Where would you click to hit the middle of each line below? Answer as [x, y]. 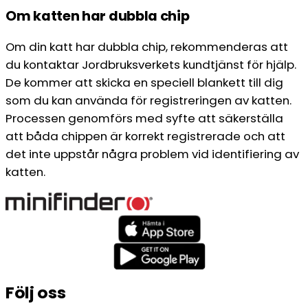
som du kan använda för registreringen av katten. [148, 101]
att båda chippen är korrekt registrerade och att [145, 136]
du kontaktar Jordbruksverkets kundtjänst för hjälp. [151, 65]
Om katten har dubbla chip [98, 16]
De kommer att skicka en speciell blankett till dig [144, 83]
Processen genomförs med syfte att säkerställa [144, 119]
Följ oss [36, 293]
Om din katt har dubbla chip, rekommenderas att [147, 47]
